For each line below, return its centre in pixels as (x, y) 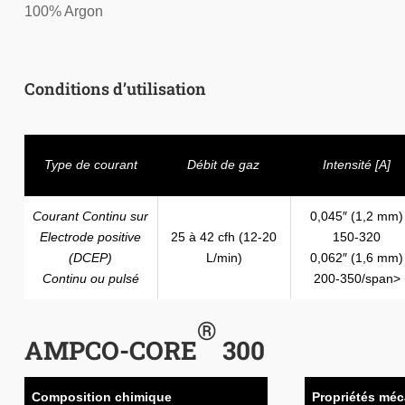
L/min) (224, 258)
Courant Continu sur (91, 217)
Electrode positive (91, 237)
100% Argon (63, 12)
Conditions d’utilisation (115, 88)
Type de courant (90, 165)
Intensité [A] (356, 165)
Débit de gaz (224, 165)
